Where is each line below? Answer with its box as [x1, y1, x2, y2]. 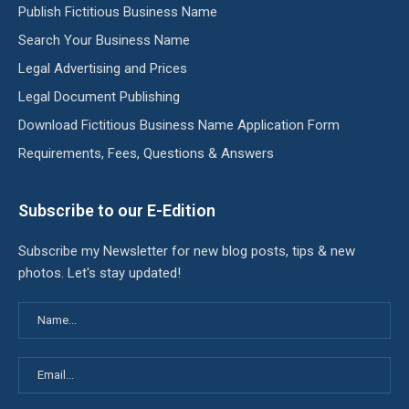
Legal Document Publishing [18, 88, 180, 105]
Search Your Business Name [18, 31, 190, 48]
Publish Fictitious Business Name [18, 3, 217, 20]
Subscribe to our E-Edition [18, 200, 215, 220]
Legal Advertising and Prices [18, 59, 187, 77]
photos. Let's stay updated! [18, 264, 181, 281]
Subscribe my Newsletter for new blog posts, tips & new [18, 242, 355, 259]
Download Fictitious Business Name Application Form [18, 116, 340, 133]
